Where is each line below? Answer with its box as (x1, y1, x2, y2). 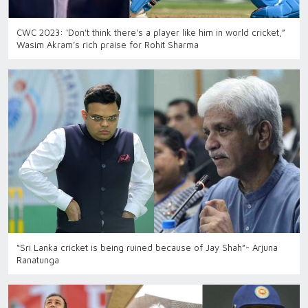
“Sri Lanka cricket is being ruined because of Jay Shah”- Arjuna (16, 242, 278, 254)
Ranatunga (16, 254, 59, 266)
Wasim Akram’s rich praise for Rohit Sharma (16, 38, 199, 50)
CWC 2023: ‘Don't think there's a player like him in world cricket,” (16, 26, 285, 38)
